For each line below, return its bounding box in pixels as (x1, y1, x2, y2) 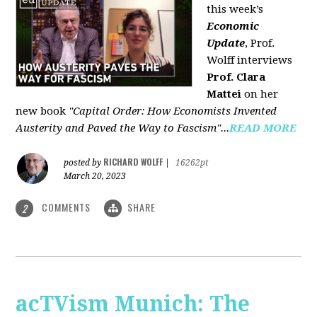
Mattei (207, 87, 242, 100)
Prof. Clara (207, 70, 266, 83)
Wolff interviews (207, 53, 293, 67)
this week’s (207, 2, 264, 16)
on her (241, 87, 279, 100)
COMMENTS (39, 199, 94, 214)
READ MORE (229, 121, 300, 134)
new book (16, 104, 69, 117)
